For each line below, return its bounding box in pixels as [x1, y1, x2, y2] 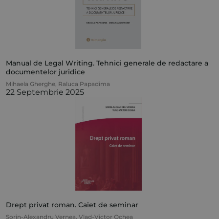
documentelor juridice [6, 67, 85, 77]
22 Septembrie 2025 [6, 88, 84, 97]
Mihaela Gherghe [6, 80, 55, 88]
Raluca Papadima [58, 80, 110, 88]
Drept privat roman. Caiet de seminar [6, 200, 138, 210]
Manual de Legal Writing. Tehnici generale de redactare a [6, 59, 208, 68]
